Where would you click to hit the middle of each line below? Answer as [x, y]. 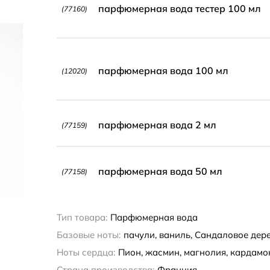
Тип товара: [82, 217]
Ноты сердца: [86, 252]
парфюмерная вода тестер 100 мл [179, 8]
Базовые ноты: [88, 235]
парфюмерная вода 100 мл [163, 71]
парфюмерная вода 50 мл [160, 171]
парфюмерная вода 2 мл [157, 125]
